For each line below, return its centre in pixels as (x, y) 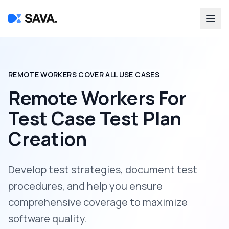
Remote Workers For (97, 98)
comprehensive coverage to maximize (98, 202)
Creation (48, 139)
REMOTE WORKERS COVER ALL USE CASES (84, 74)
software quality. (48, 219)
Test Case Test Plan (95, 118)
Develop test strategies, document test (103, 169)
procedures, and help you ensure (85, 186)
